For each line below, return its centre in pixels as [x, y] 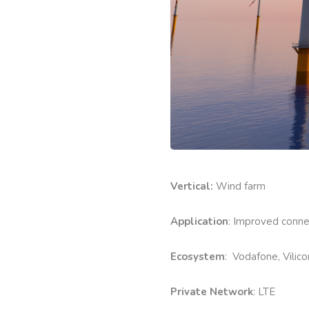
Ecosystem [198, 256]
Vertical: [193, 186]
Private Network [212, 291]
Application [199, 221]
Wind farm [241, 186]
